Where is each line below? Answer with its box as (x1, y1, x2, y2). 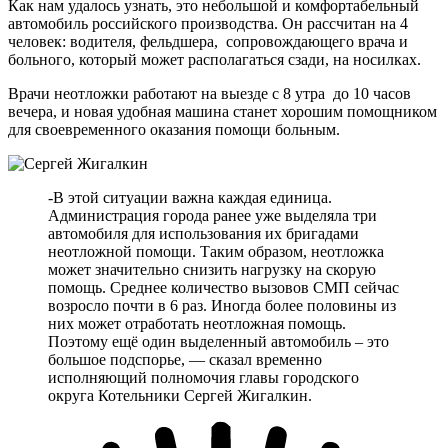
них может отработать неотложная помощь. (48, 314, 346, 332)
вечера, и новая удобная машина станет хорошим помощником (8, 102, 437, 120)
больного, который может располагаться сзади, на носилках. (8, 50, 421, 68)
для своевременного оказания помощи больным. (8, 120, 340, 138)
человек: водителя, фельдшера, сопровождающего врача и (8, 32, 408, 50)
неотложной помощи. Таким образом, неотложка (48, 242, 384, 260)
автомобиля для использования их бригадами (48, 224, 359, 242)
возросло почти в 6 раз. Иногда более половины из (48, 296, 396, 314)
